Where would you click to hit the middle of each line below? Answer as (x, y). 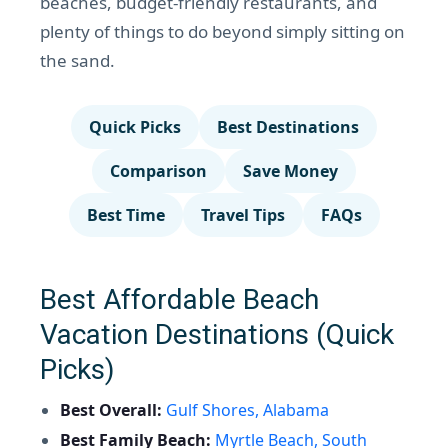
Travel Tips (242, 215)
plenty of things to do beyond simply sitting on (222, 31)
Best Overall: (111, 410)
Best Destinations (288, 127)
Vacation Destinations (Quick (217, 334)
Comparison (158, 171)
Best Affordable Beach (179, 299)
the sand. (77, 60)
